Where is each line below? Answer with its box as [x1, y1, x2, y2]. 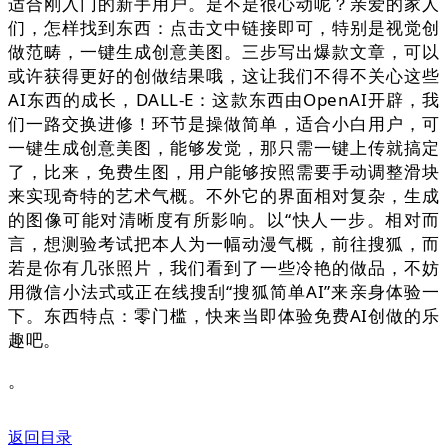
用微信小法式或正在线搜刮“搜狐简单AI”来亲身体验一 [8, 280, 440, 304]
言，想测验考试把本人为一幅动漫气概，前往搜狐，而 [8, 232, 440, 256]
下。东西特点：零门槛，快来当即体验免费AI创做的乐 [8, 304, 440, 328]
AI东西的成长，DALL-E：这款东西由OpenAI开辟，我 [8, 88, 440, 112]
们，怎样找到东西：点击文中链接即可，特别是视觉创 [8, 16, 440, 40]
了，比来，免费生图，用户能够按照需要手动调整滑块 [8, 160, 440, 184]
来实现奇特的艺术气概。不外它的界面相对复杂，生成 [8, 184, 440, 208]
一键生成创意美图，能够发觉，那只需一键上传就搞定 [8, 136, 440, 160]
